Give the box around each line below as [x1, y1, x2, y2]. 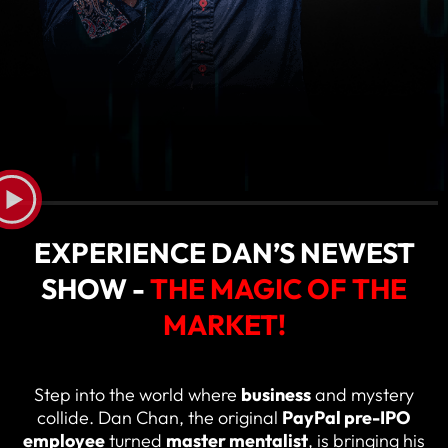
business [241, 382, 311, 406]
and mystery [315, 382, 414, 406]
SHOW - [41, 270, 150, 306]
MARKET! [162, 306, 286, 342]
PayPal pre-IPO [282, 405, 411, 429]
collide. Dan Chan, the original [37, 405, 282, 429]
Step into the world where [34, 382, 241, 406]
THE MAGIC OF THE [150, 270, 407, 306]
